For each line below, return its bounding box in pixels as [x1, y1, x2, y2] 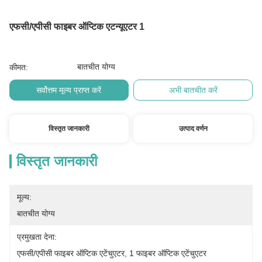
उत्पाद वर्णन [178, 125, 208, 133]
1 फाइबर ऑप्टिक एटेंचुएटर [129, 249, 206, 258]
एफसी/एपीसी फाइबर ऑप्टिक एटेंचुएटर [17, 249, 125, 258]
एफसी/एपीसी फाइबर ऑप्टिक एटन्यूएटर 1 [9, 22, 144, 32]
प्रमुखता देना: [17, 232, 57, 242]
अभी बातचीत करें [168, 85, 218, 95]
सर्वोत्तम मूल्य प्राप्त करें [36, 85, 102, 95]
